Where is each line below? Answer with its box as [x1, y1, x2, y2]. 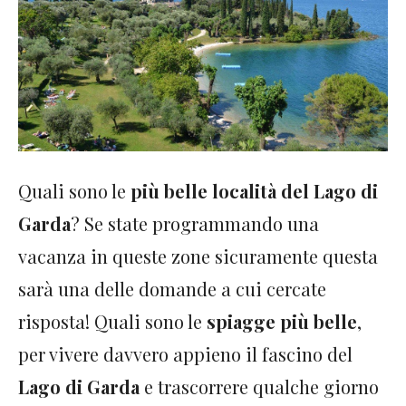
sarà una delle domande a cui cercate [18, 276, 326, 302]
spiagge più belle [202, 309, 357, 334]
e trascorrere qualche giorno [140, 374, 379, 400]
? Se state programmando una [71, 211, 319, 237]
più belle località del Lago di [130, 179, 378, 204]
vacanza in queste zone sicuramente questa [18, 244, 378, 269]
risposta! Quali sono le [18, 309, 202, 334]
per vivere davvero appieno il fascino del [18, 342, 353, 367]
